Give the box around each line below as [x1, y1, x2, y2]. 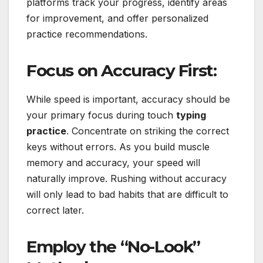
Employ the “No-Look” [26, 237, 201, 257]
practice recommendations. [26, 28, 147, 41]
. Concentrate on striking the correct [66, 125, 229, 137]
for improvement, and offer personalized [26, 12, 208, 25]
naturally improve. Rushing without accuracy [26, 173, 227, 185]
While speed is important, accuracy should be [26, 93, 230, 106]
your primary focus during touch [26, 109, 176, 122]
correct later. [26, 204, 84, 217]
